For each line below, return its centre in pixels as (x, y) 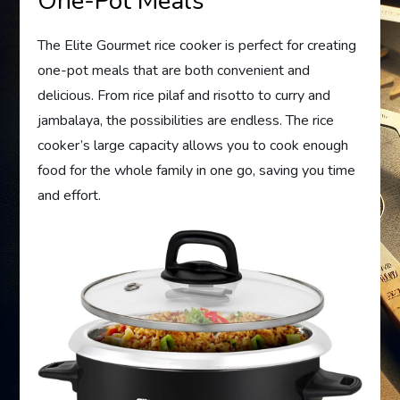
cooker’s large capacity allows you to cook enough (193, 145)
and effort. (70, 195)
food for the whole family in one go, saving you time (197, 170)
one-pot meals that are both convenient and (174, 70)
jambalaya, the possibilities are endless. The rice (186, 120)
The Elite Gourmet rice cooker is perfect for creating (197, 45)
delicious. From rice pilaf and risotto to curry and (184, 95)
